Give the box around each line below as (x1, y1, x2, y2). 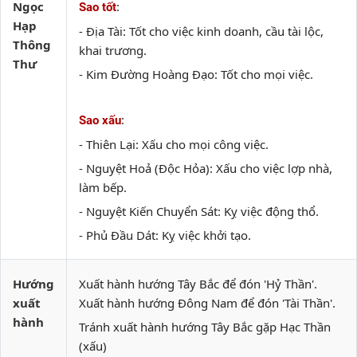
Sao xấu (79, 113, 121, 127)
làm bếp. (79, 179, 127, 195)
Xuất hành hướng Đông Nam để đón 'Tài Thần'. (79, 295, 335, 311)
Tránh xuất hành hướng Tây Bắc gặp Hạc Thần (79, 319, 331, 335)
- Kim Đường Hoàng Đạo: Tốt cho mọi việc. (79, 66, 313, 82)
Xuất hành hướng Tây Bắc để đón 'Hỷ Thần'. (79, 276, 317, 292)
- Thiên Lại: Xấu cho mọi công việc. (79, 136, 269, 152)
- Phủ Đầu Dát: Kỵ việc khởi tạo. (79, 227, 251, 243)
